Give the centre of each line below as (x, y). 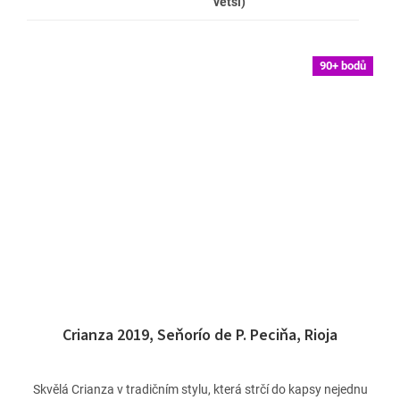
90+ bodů (343, 65)
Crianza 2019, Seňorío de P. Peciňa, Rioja (200, 336)
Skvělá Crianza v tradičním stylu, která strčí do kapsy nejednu (200, 390)
